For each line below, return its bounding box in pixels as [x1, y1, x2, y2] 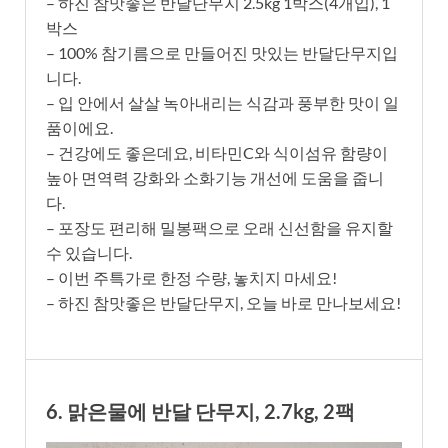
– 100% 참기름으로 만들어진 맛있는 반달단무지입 [46, 42, 398, 62]
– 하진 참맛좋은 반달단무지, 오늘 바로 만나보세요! [46, 292, 401, 312]
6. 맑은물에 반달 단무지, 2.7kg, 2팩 [46, 398, 355, 423]
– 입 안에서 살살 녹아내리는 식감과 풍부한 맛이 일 [46, 92, 399, 112]
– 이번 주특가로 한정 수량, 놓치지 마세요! [46, 267, 337, 287]
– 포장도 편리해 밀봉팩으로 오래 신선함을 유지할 [46, 217, 393, 237]
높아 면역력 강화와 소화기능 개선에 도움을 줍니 [46, 167, 384, 187]
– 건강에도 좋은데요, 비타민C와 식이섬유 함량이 [46, 142, 388, 162]
